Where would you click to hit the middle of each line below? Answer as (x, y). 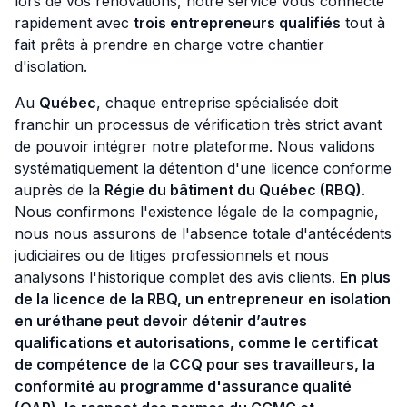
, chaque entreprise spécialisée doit (217, 103)
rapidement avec (74, 23)
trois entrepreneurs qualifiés (237, 23)
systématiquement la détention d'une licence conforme (203, 169)
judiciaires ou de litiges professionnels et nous (172, 256)
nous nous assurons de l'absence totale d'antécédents (203, 234)
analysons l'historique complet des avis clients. (177, 278)
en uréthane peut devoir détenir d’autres (161, 321)
